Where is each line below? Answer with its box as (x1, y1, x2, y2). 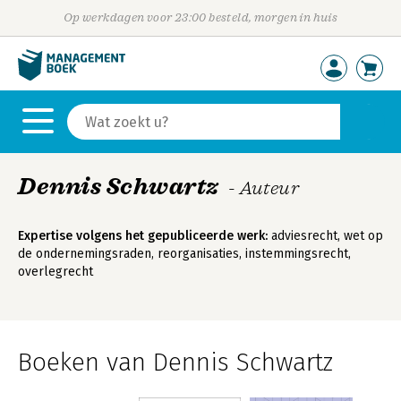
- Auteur (227, 177, 300, 199)
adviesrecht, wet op (268, 228, 383, 243)
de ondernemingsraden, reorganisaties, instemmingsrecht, (18, 246, 351, 261)
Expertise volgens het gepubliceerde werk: (18, 228, 268, 243)
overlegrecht (18, 264, 93, 279)
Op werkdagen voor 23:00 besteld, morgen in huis (63, 11, 338, 24)
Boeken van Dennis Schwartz (18, 347, 333, 377)
